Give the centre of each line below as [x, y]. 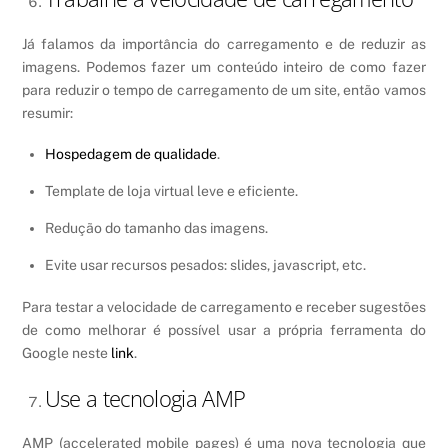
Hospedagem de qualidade [130, 153]
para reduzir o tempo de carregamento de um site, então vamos [224, 89]
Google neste [67, 353]
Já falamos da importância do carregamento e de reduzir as [224, 43]
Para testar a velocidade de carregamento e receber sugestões [224, 307]
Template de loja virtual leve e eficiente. [171, 190]
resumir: [48, 112]
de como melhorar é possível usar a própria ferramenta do [224, 330]
